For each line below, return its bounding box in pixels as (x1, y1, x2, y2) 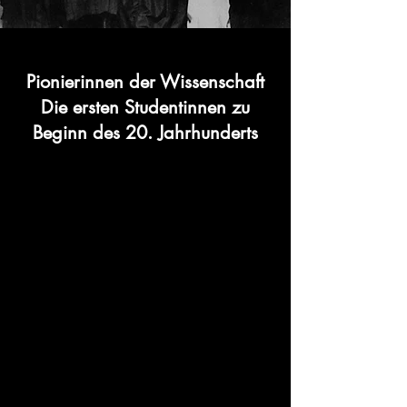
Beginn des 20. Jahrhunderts (33, 121, 258, 144)
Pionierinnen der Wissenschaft (26, 70, 264, 94)
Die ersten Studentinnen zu (41, 95, 250, 119)
